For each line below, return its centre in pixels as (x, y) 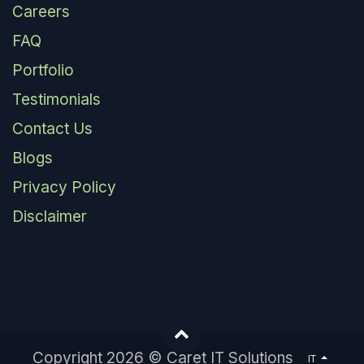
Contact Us (52, 129)
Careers (41, 12)
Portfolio (43, 71)
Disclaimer (50, 217)
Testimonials (56, 100)
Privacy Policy (64, 188)
